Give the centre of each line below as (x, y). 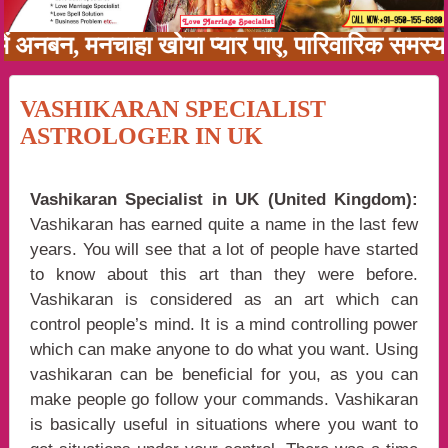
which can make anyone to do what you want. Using (224, 350)
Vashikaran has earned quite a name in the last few (224, 225)
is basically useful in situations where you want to (224, 425)
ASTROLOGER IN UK (141, 136)
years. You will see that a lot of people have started (224, 250)
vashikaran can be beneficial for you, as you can (224, 375)
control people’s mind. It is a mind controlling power (224, 325)
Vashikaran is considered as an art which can (224, 300)
